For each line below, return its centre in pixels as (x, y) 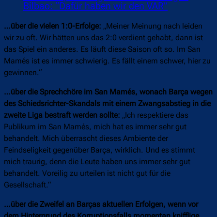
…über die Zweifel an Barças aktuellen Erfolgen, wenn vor (101, 204)
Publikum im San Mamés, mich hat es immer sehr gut (95, 127)
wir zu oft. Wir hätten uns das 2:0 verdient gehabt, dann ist (103, 38)
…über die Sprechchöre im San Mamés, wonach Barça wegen (108, 92)
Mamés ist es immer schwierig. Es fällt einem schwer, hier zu (107, 61)
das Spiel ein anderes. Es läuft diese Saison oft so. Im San (102, 49)
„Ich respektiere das (154, 115)
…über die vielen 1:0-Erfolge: (53, 26)
